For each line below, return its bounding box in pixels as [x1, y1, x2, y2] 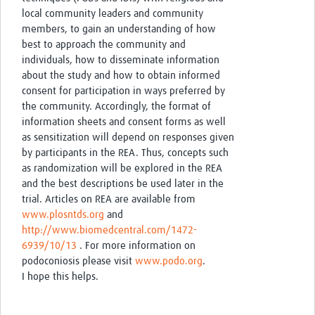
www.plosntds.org [22, 210, 104, 221]
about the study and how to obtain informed [22, 70, 220, 82]
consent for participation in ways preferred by [22, 86, 225, 97]
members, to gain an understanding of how [22, 24, 216, 35]
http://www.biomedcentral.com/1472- [22, 225, 197, 236]
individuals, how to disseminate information [22, 55, 219, 66]
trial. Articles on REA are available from [22, 194, 195, 205]
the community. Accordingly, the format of [22, 101, 211, 112]
